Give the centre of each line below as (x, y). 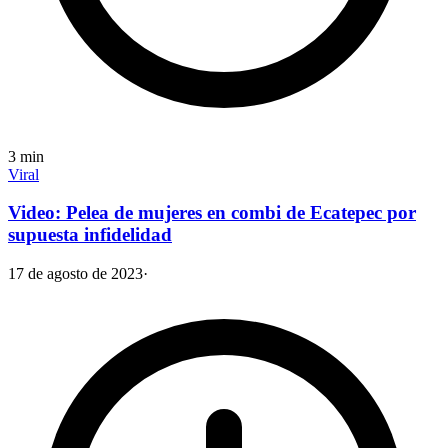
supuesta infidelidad (90, 235)
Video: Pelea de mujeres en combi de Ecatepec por (212, 213)
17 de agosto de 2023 (75, 274)
